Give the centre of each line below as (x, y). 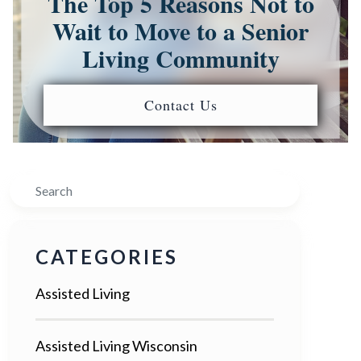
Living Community (180, 58)
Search (31, 186)
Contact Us (180, 104)
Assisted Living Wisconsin (116, 345)
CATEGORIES (107, 256)
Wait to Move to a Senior (180, 30)
